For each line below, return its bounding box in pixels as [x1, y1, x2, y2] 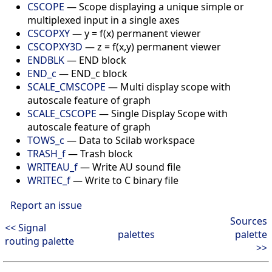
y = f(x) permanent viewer [84, 26, 201, 40]
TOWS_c [27, 133, 64, 147]
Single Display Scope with [111, 106, 228, 120]
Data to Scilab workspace [79, 133, 195, 147]
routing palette [5, 234, 74, 248]
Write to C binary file [85, 173, 178, 187]
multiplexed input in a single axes [27, 13, 180, 27]
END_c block [71, 66, 127, 80]
